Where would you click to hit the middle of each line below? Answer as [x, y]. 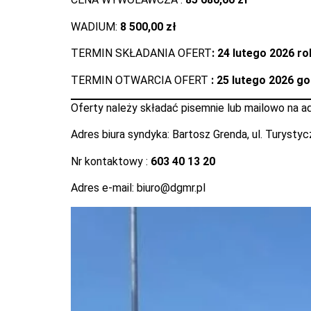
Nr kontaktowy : [111, 161]
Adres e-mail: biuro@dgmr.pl [138, 188]
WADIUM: [94, 26]
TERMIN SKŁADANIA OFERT [141, 53]
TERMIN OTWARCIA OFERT [140, 80]
